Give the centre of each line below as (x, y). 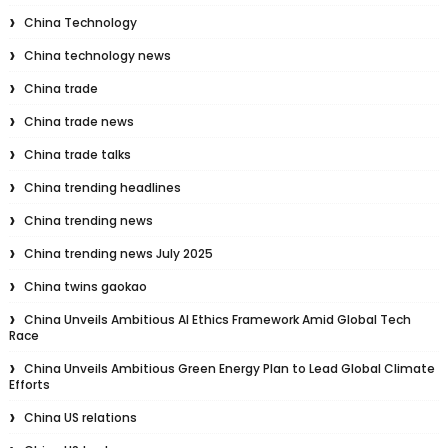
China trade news (78, 121)
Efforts (29, 384)
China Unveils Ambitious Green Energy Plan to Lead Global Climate (229, 368)
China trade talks (77, 154)
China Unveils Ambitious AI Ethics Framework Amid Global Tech (217, 319)
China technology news (97, 55)
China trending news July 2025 (118, 253)
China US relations (80, 417)
